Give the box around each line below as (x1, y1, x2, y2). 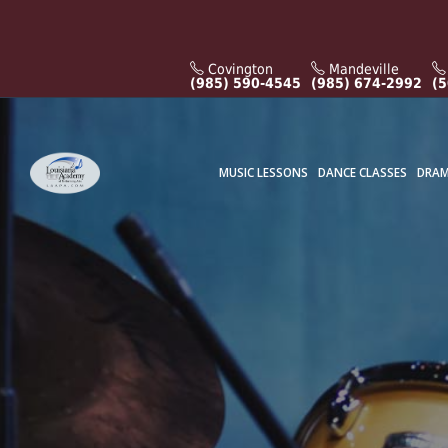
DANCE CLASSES (318, 165, 407, 180)
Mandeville (325, 61, 399, 77)
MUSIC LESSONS (219, 165, 308, 180)
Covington (204, 61, 273, 77)
